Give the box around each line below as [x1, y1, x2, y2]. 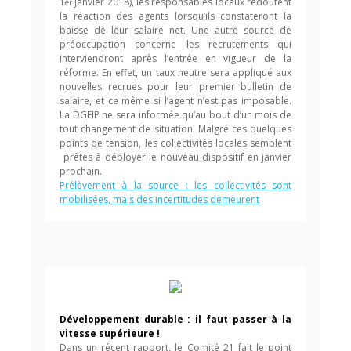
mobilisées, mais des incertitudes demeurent [60, 193, 259, 206]
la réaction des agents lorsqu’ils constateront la [60, 9, 291, 23]
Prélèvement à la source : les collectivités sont [60, 179, 291, 192]
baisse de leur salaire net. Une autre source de [60, 24, 291, 37]
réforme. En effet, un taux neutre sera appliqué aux [60, 66, 291, 79]
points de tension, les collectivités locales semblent [60, 136, 291, 150]
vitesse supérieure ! [60, 327, 160, 340]
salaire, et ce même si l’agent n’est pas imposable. [60, 94, 291, 107]
